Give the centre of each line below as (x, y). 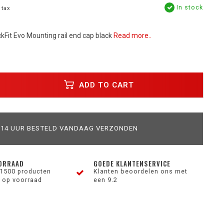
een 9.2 (106, 180)
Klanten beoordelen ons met (141, 171)
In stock (189, 7)
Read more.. (132, 35)
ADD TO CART (105, 85)
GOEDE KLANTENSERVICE (132, 163)
